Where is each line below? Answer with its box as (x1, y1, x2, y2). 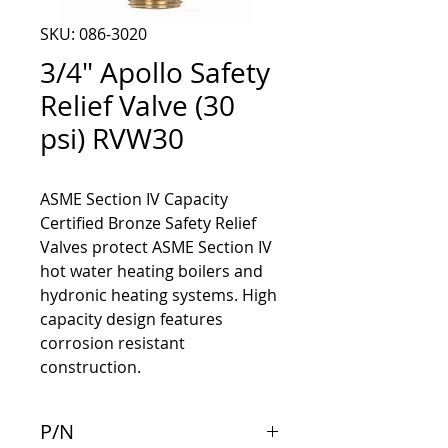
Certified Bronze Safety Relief (40, 212, 256, 235)
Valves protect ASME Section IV (40, 236, 272, 259)
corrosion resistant (40, 332, 185, 355)
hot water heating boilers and (40, 260, 263, 283)
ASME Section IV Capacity (40, 188, 228, 211)
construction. (40, 356, 141, 379)
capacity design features (40, 308, 223, 331)
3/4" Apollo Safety (40, 54, 270, 92)
